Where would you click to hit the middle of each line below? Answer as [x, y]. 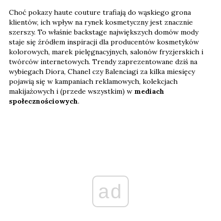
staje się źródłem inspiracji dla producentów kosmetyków [104, 42]
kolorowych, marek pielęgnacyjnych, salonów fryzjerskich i [106, 52]
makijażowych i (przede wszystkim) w [72, 92]
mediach [149, 92]
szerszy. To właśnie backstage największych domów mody [104, 32]
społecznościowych [43, 101]
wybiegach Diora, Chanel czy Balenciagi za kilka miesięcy [102, 72]
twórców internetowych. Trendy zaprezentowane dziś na [103, 62]
